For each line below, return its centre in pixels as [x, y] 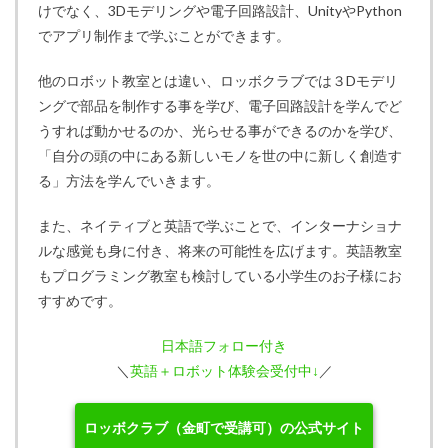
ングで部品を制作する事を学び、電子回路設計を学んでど [220, 106]
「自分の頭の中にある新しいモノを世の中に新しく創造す [220, 156]
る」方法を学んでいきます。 [129, 181]
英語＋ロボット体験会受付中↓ [224, 371]
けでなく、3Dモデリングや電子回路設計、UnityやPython [220, 11]
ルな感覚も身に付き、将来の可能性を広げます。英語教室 [220, 251]
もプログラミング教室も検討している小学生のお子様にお [220, 276]
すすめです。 [80, 301]
